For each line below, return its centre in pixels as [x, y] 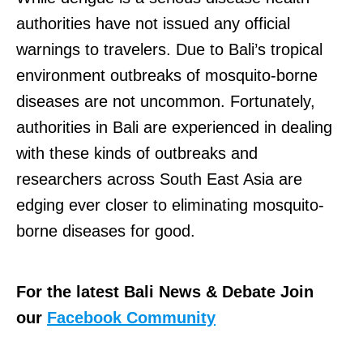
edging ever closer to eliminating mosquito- [170, 205]
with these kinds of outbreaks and [137, 153]
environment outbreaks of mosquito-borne [167, 75]
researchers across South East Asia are [159, 179]
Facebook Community [131, 317]
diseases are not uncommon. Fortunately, [166, 101]
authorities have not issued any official [153, 23]
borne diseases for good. [106, 231]
